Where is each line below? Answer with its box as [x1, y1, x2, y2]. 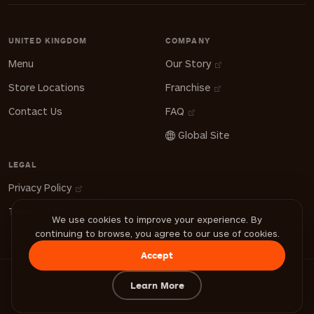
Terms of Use [8, 205, 75, 217]
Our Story [165, 57, 214, 69]
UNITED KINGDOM [8, 36, 88, 45]
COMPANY [165, 36, 210, 45]
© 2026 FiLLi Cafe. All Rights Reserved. [68, 286, 246, 298]
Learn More [130, 279, 184, 291]
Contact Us [8, 105, 62, 117]
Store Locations [8, 81, 85, 93]
